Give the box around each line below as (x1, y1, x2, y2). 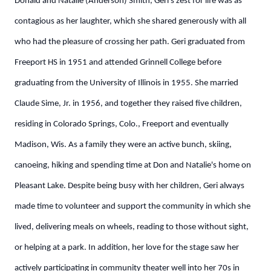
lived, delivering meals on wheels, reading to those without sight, (15, 223, 249, 232)
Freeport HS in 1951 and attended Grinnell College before (15, 58, 221, 67)
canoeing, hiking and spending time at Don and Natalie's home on (15, 161, 251, 170)
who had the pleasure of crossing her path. (15, 38, 171, 47)
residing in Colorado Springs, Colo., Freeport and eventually (15, 120, 229, 129)
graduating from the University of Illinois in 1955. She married (15, 79, 238, 88)
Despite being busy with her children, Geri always (68, 181, 244, 191)
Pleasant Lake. (15, 181, 68, 191)
